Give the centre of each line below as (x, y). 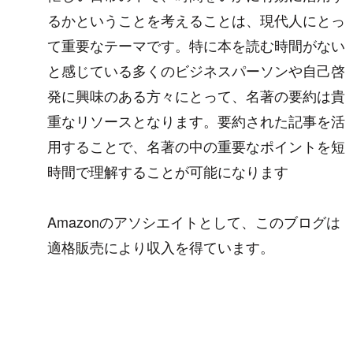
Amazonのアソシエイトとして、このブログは (194, 222)
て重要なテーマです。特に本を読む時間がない (196, 45)
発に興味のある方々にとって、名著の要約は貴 (196, 96)
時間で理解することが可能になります (168, 171)
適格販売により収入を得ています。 (161, 247)
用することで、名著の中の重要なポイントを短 (196, 146)
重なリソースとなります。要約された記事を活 (196, 121)
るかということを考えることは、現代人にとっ (196, 20)
